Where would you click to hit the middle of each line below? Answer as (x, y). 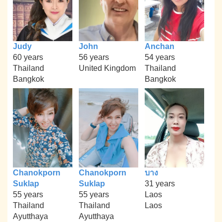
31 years (160, 183)
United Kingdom (107, 68)
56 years (94, 57)
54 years (160, 57)
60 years (28, 57)
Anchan (159, 47)
